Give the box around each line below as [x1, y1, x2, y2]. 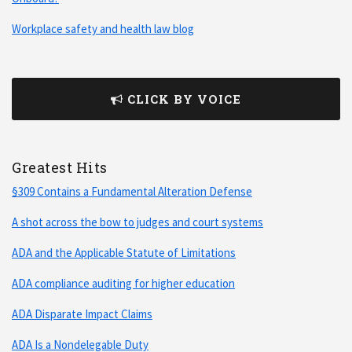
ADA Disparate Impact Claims [12, 306, 152, 321]
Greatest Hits [12, 157, 108, 177]
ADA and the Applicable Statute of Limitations [12, 244, 236, 260]
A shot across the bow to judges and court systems [12, 214, 263, 229]
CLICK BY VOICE [127, 90, 241, 107]
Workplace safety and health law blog [12, 20, 194, 36]
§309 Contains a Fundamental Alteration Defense [12, 183, 252, 199]
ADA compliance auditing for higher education [12, 275, 235, 291]
